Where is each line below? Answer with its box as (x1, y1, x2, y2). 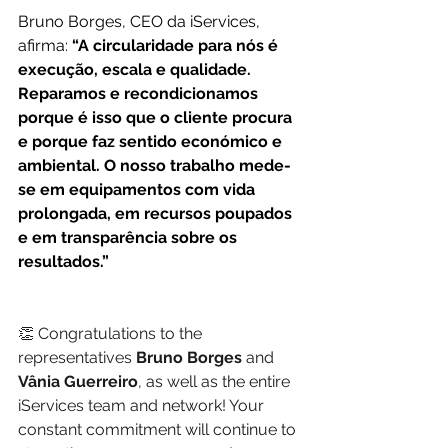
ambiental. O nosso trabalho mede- (18, 156, 291, 176)
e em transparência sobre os (18, 228, 241, 248)
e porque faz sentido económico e (18, 132, 286, 152)
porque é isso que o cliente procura (18, 108, 296, 128)
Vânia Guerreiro (18, 372, 138, 392)
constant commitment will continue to (18, 420, 300, 440)
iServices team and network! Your (18, 396, 268, 416)
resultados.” (18, 252, 109, 272)
